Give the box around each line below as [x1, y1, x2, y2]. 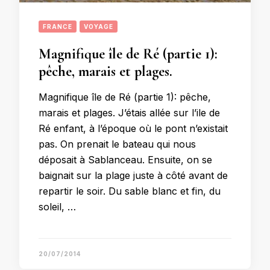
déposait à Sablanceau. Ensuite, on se [39, 154, 212, 166]
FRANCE [43, 23, 72, 30]
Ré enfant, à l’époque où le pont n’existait [39, 122, 228, 134]
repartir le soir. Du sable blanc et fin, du [39, 185, 221, 197]
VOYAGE [84, 23, 113, 30]
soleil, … [39, 201, 76, 213]
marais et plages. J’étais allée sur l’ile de [39, 107, 220, 119]
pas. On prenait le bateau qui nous [39, 138, 196, 150]
